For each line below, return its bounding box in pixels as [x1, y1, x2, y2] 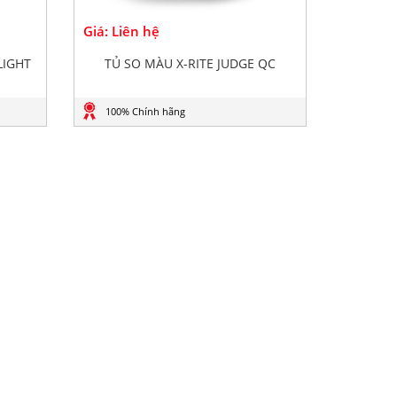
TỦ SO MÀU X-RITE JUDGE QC [105, 55, 276, 72]
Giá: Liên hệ [83, 22, 160, 40]
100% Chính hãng [105, 105, 185, 118]
